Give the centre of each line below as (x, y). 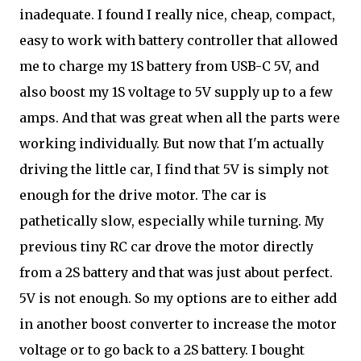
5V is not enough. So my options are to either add (178, 298)
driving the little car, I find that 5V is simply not (174, 169)
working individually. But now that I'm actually (172, 143)
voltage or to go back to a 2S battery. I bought (162, 350)
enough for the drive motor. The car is (143, 195)
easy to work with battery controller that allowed (178, 40)
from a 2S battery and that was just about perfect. (176, 272)
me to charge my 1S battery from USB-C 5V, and (169, 66)
